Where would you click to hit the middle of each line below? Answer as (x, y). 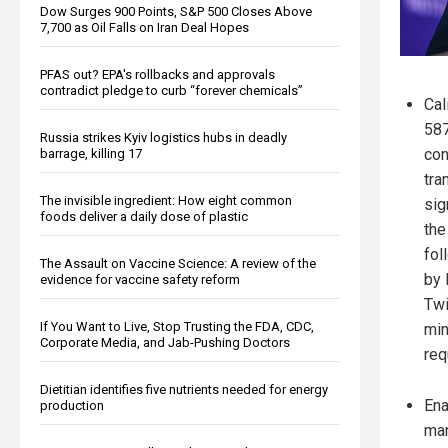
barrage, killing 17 (91, 153)
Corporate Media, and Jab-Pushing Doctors (165, 342)
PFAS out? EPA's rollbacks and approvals (157, 74)
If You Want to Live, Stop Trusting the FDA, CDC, (177, 326)
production (72, 405)
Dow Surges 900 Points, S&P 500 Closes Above (176, 11)
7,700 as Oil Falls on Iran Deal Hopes (144, 27)
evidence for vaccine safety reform (140, 279)
